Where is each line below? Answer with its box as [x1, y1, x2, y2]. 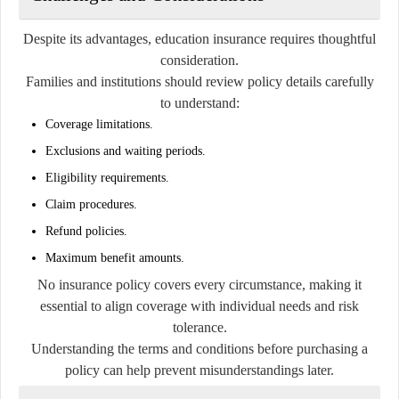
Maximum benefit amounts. [45, 250, 184, 265]
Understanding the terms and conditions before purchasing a [31, 340, 368, 356]
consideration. [160, 52, 239, 68]
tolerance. [172, 319, 227, 335]
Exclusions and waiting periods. [45, 143, 206, 158]
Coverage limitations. [45, 117, 153, 131]
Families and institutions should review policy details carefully [25, 73, 374, 89]
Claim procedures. [45, 197, 137, 211]
